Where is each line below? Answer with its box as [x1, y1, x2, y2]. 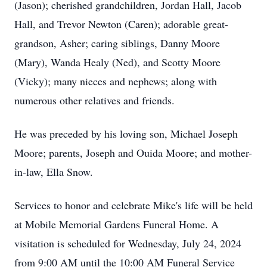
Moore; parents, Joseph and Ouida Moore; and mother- [14, 145, 252, 160]
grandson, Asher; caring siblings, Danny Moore [14, 36, 220, 50]
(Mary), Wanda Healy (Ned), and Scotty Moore [14, 55, 221, 69]
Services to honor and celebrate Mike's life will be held [14, 198, 253, 212]
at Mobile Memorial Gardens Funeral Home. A [14, 217, 219, 231]
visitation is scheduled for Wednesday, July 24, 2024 [14, 236, 241, 250]
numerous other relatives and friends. [14, 93, 175, 107]
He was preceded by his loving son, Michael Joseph [14, 126, 238, 141]
